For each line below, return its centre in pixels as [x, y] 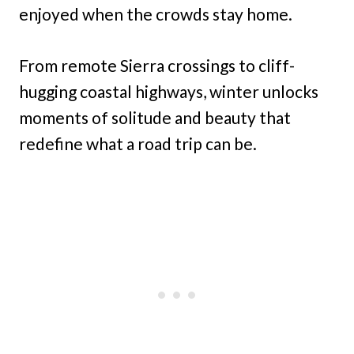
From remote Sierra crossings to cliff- [157, 65]
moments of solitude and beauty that [155, 117]
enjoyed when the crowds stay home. [156, 14]
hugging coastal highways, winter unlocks [169, 91]
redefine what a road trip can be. [138, 143]
